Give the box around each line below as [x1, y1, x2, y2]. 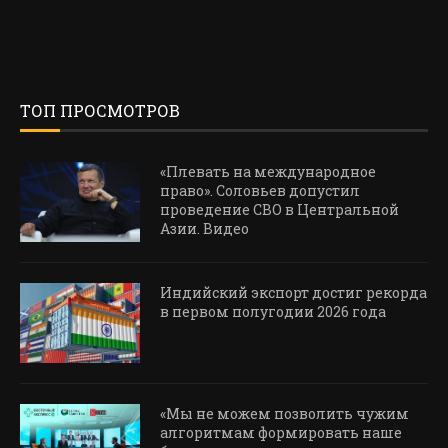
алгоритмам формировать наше [160, 423, 402, 443]
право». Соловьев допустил [160, 181, 360, 201]
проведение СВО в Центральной [160, 200, 399, 220]
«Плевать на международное [160, 162, 376, 182]
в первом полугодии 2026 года [160, 302, 386, 322]
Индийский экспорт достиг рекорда [160, 283, 427, 303]
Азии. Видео [160, 219, 249, 239]
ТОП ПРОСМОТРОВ [20, 100, 180, 122]
